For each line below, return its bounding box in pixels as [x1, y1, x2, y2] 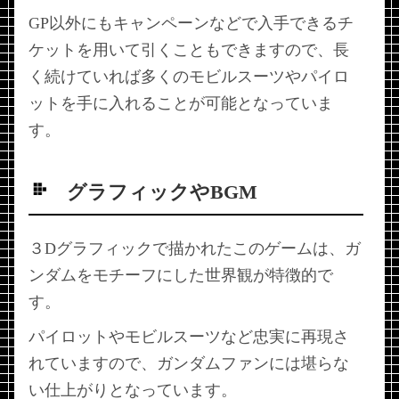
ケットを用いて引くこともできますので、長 [28, 40, 349, 59]
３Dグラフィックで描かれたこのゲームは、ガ [28, 240, 361, 258]
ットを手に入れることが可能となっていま [28, 94, 333, 112]
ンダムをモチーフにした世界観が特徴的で [28, 266, 333, 285]
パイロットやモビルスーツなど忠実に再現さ [28, 328, 349, 346]
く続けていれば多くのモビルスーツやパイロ [28, 67, 349, 85]
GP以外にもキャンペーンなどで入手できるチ [28, 13, 354, 32]
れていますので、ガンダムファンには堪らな [28, 354, 349, 373]
